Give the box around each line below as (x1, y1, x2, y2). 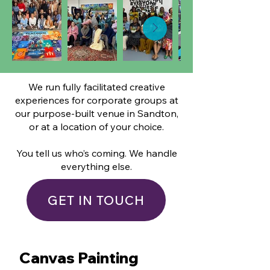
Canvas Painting (19, 248, 139, 267)
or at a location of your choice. (29, 121, 164, 133)
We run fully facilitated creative (28, 81, 165, 93)
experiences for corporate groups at (14, 94, 178, 106)
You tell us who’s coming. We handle (16, 147, 177, 159)
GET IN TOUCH (47, 192, 145, 208)
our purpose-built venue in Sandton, (14, 107, 178, 119)
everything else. (61, 160, 132, 172)
